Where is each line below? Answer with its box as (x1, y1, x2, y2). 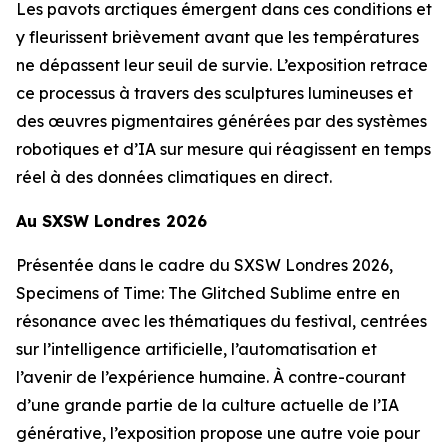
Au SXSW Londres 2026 (16, 211, 207, 231)
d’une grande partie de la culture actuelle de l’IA (16, 395, 399, 415)
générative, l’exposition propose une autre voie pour (16, 423, 420, 443)
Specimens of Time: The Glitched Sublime (16, 283, 332, 303)
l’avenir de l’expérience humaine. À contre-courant (16, 367, 406, 387)
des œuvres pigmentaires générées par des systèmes (16, 111, 427, 131)
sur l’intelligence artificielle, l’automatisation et (16, 339, 377, 359)
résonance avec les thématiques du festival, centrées (16, 311, 427, 331)
